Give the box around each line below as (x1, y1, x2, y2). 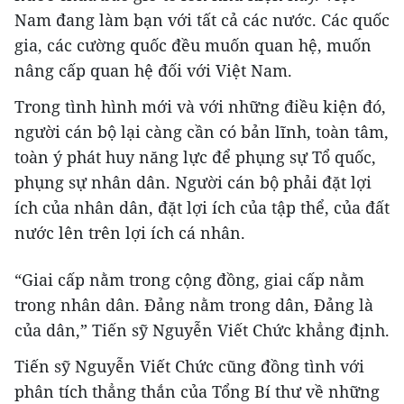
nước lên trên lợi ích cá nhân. (14, 221, 245, 243)
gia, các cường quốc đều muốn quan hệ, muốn (14, 33, 372, 56)
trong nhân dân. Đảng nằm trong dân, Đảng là (14, 293, 373, 316)
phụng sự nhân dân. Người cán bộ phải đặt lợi (14, 170, 372, 193)
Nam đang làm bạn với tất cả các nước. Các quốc (14, 8, 390, 31)
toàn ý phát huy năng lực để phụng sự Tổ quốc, (14, 145, 376, 168)
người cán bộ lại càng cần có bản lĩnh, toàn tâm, (14, 120, 389, 142)
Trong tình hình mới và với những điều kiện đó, (14, 95, 386, 117)
